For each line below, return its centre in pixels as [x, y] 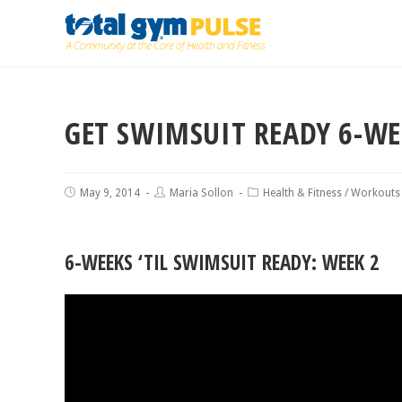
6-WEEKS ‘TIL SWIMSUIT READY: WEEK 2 [222, 262]
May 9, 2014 [110, 193]
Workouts [376, 193]
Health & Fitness [302, 193]
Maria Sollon [201, 193]
